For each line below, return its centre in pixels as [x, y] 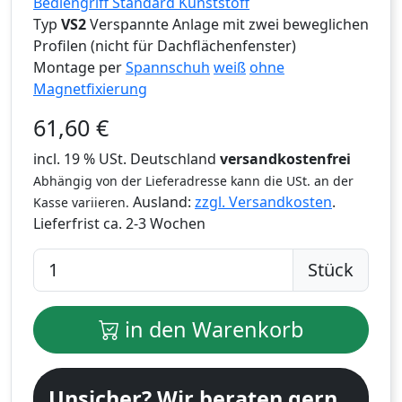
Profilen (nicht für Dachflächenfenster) [165, 45]
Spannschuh [168, 67]
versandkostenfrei [285, 158]
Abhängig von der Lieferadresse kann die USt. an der [193, 180]
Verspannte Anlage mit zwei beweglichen [229, 24]
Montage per [79, 67]
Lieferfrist [68, 223]
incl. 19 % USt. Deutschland [127, 158]
